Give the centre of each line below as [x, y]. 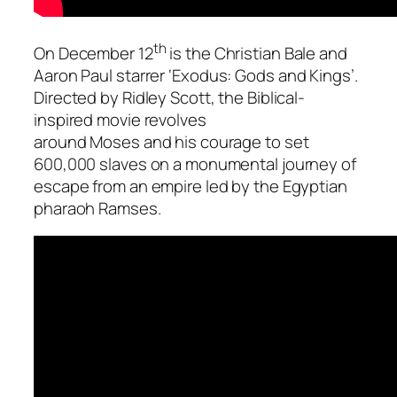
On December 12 [93, 53]
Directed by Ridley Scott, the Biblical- [170, 97]
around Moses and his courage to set [171, 141]
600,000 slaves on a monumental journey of [195, 163]
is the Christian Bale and [257, 53]
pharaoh [66, 208]
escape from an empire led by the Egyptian [191, 186]
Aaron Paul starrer [101, 75]
